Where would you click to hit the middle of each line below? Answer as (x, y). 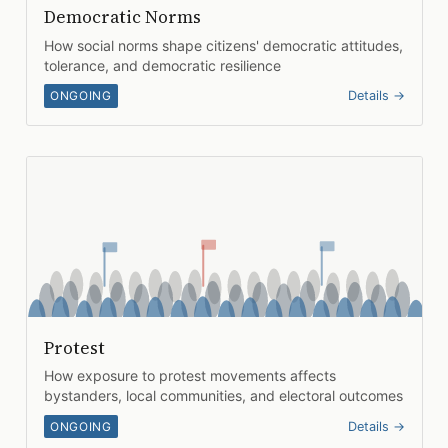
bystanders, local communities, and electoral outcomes (223, 396)
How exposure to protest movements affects (189, 376)
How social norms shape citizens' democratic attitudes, (223, 45)
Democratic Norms (122, 17)
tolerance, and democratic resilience (162, 65)
